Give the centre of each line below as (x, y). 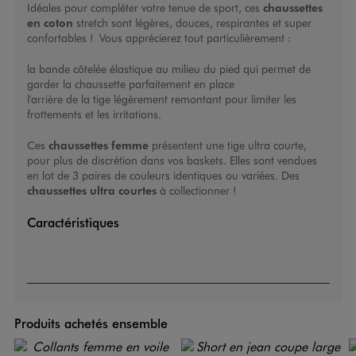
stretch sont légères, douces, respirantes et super (192, 23)
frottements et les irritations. (94, 114)
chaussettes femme (98, 145)
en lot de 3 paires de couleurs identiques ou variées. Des (163, 176)
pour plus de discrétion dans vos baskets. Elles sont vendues (172, 161)
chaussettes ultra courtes (91, 190)
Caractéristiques (73, 222)
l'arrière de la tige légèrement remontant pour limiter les (161, 99)
